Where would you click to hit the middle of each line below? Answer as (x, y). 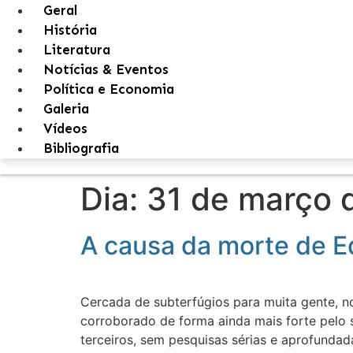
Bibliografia (81, 148)
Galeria (66, 109)
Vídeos (65, 128)
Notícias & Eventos (106, 69)
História (70, 30)
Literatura (77, 50)
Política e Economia (109, 89)
